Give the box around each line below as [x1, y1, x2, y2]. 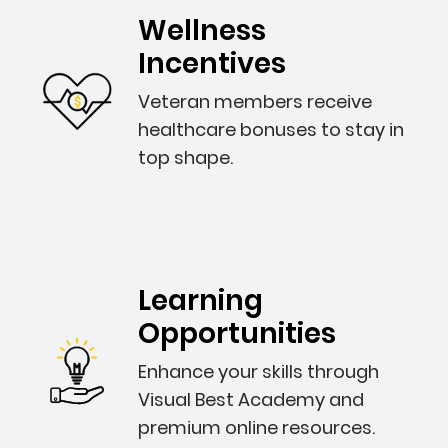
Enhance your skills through [138, 359, 379, 384]
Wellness [138, 11, 266, 50]
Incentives [138, 44, 286, 83]
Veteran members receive [138, 89, 372, 114]
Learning [138, 281, 263, 320]
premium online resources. [138, 415, 375, 440]
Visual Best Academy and [138, 387, 364, 412]
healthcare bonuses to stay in [138, 117, 404, 142]
